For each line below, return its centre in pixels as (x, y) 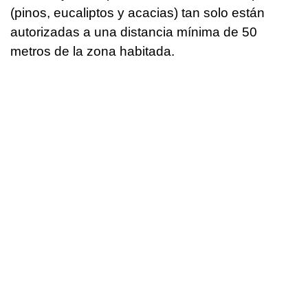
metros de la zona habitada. (92, 51)
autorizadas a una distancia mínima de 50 (134, 32)
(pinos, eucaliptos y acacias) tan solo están (137, 12)
